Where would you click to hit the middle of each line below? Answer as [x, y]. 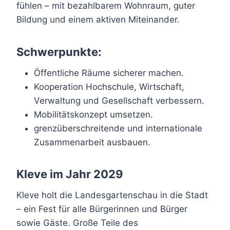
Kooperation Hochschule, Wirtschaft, [109, 87]
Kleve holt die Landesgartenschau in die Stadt [112, 195]
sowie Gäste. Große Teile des [77, 223]
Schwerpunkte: [59, 52]
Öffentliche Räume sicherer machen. [109, 73]
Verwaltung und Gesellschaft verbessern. [119, 100]
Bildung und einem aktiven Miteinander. [98, 19]
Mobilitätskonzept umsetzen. [93, 114]
